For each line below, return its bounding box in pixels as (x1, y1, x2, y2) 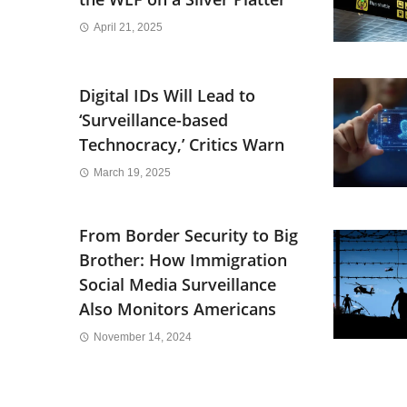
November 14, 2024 (93, 330, 192, 343)
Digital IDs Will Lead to (79, 84, 255, 107)
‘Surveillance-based (79, 109, 228, 132)
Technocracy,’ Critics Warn (79, 134, 284, 156)
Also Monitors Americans (79, 297, 276, 320)
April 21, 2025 (93, 21, 163, 35)
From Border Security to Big (79, 223, 298, 246)
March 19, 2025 (93, 166, 171, 180)
